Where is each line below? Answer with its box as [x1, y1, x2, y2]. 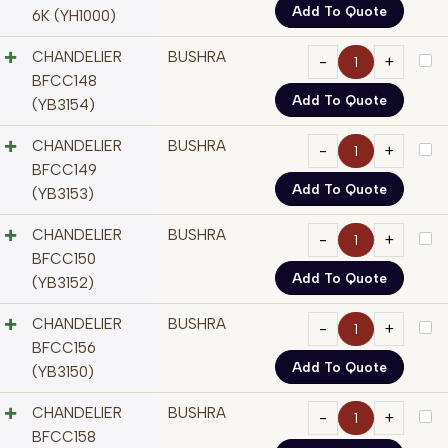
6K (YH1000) [32, 7, 116, 26]
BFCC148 [32, 72, 97, 91]
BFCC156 [32, 339, 96, 358]
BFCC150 [32, 250, 96, 269]
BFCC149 [32, 161, 97, 180]
